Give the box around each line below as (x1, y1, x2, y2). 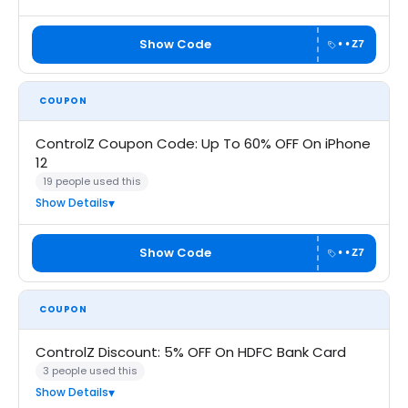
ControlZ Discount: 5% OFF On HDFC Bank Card (36, 342, 346, 362)
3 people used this (43, 363, 138, 378)
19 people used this (43, 174, 141, 189)
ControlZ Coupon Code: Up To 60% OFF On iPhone (36, 134, 371, 153)
